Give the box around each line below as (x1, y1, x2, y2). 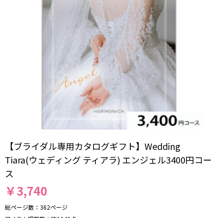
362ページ (40, 203, 68, 212)
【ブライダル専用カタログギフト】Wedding (5, 140, 181, 153)
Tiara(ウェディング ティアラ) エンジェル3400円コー (5, 153, 212, 166)
